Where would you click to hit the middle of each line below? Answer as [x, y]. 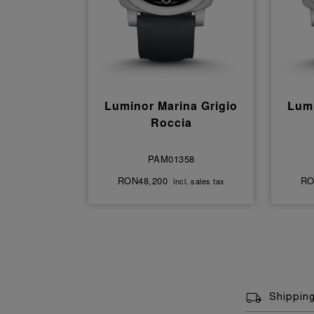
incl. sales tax [199, 181]
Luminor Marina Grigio [171, 105]
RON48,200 [143, 180]
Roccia [171, 122]
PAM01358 [171, 159]
